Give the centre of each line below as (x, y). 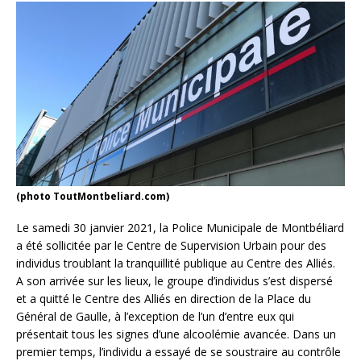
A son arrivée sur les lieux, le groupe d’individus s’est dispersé (174, 281)
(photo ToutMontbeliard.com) (93, 197)
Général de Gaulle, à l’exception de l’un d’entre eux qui (155, 317)
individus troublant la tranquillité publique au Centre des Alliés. (176, 263)
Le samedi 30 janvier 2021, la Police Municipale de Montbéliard (180, 228)
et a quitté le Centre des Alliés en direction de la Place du (164, 299)
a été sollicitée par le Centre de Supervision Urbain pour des (171, 246)
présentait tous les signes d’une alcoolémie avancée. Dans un (176, 334)
